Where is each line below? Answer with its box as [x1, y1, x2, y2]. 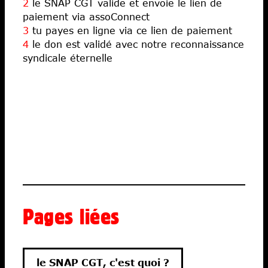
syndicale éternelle [23, 51, 112, 63]
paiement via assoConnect [23, 10, 150, 22]
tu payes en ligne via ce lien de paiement [29, 24, 232, 36]
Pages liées [23, 203, 120, 229]
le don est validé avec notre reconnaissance [29, 38, 244, 50]
